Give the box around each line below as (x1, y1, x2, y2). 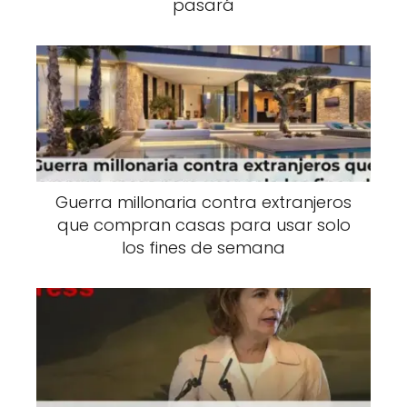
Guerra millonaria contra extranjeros (55, 191, 352, 214)
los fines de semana (122, 236, 285, 260)
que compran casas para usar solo (56, 213, 351, 237)
